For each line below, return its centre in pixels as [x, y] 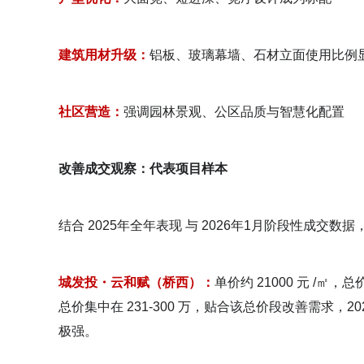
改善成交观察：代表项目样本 [143, 169]
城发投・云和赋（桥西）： [136, 282]
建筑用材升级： [104, 55]
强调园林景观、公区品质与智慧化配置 [234, 112]
